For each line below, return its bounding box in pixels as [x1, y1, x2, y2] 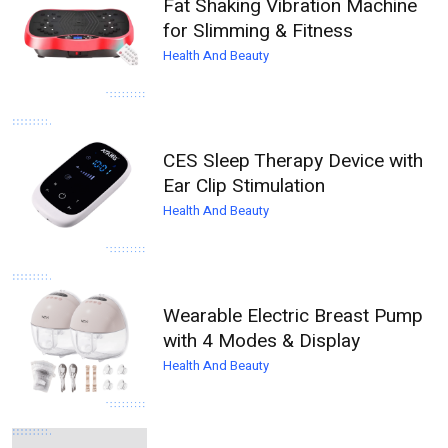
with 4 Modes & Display [163, 327, 361, 356]
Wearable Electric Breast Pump [163, 302, 424, 331]
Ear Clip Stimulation [163, 172, 326, 201]
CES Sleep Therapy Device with [163, 147, 424, 176]
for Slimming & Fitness [163, 17, 354, 46]
